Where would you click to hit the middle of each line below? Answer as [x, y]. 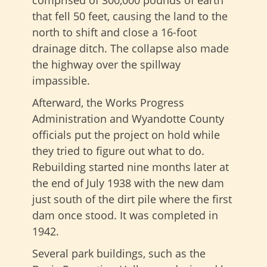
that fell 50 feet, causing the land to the [130, 16]
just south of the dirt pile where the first [132, 199]
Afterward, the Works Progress [108, 102]
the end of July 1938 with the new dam [128, 183]
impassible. [61, 80]
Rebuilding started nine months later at [131, 167]
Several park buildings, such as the [119, 253]
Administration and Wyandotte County [128, 118]
